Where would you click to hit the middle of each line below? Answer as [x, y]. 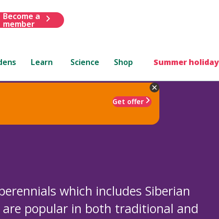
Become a [21, 16]
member [19, 24]
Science [85, 62]
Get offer [128, 101]
